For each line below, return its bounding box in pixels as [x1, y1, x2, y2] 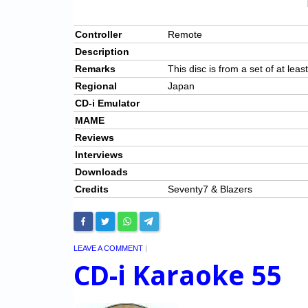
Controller [75, 29, 122, 41]
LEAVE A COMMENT [74, 244, 143, 253]
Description [75, 46, 129, 58]
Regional [75, 80, 117, 92]
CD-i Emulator [75, 98, 140, 109]
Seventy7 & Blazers [168, 184, 252, 195]
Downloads [75, 166, 128, 178]
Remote [168, 29, 202, 41]
